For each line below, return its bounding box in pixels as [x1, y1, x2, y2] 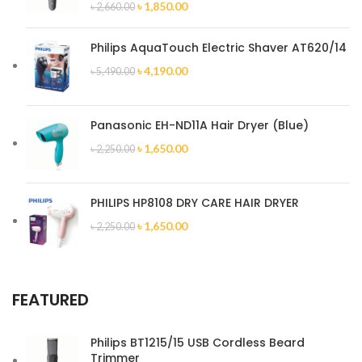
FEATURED [12, 288, 89, 311]
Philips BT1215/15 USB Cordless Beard [90, 335, 305, 351]
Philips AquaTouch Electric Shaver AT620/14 [90, 40, 347, 56]
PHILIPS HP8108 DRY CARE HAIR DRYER [90, 195, 299, 211]
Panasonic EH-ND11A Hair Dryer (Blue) [90, 117, 309, 133]
